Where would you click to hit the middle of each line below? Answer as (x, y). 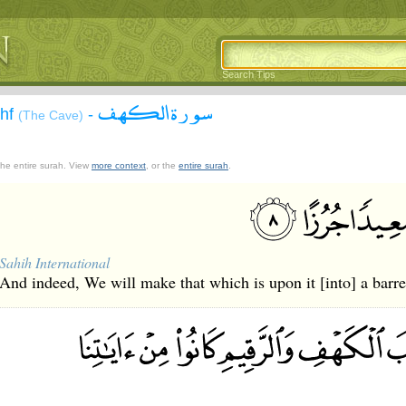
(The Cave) (51, 115)
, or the (162, 165)
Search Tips (249, 74)
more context (119, 165)
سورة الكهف (155, 111)
